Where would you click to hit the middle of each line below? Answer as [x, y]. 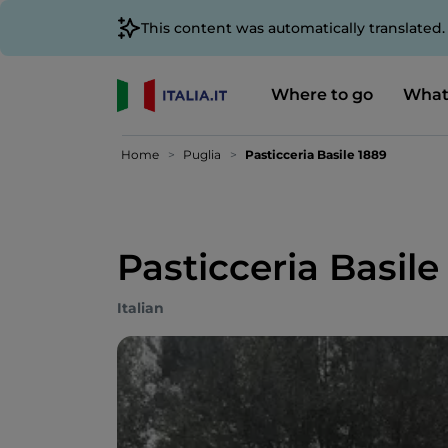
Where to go [321, 94]
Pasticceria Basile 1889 [316, 154]
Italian [140, 308]
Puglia [202, 154]
